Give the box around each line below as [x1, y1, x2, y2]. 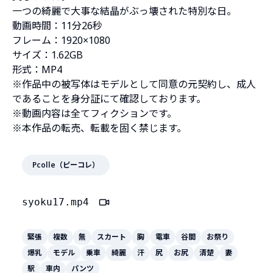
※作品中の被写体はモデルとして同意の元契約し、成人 [12, 77, 256, 91]
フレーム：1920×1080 [12, 34, 110, 48]
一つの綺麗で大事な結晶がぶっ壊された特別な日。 [12, 4, 236, 18]
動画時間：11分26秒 [12, 19, 102, 33]
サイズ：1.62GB [12, 48, 83, 62]
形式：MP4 [12, 63, 62, 77]
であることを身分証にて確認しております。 [12, 92, 206, 106]
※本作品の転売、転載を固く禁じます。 [12, 121, 186, 135]
